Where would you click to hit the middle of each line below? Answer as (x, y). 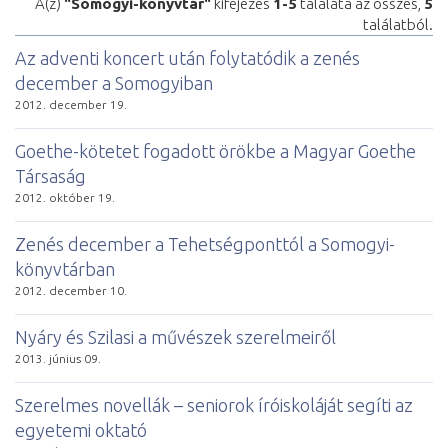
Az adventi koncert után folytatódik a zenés (187, 57)
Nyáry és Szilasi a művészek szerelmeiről (175, 336)
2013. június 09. (58, 358)
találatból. (398, 24)
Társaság (50, 175)
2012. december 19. (71, 104)
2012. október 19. (65, 197)
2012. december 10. (71, 290)
